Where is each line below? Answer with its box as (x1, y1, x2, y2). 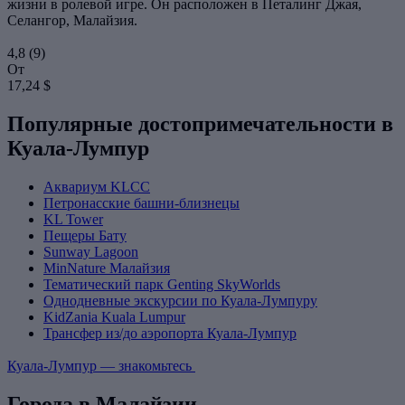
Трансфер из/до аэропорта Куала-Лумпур (43, 325, 297, 342)
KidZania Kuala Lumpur (43, 309, 185, 325)
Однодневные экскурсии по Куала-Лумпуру (43, 293, 317, 309)
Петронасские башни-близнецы (43, 195, 240, 212)
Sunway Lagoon (43, 244, 138, 260)
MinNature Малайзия (43, 260, 170, 277)
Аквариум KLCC (43, 179, 150, 195)
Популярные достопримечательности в (7, 112, 393, 137)
